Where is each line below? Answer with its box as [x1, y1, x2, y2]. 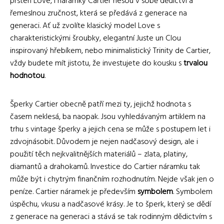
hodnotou [10, 69, 44, 82]
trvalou [183, 56, 207, 70]
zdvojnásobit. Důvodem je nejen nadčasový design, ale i [10, 135, 198, 148]
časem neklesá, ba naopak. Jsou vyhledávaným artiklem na [10, 110, 205, 123]
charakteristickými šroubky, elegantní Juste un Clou [10, 31, 181, 45]
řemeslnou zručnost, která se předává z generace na [10, 6, 187, 20]
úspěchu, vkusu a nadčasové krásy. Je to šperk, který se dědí [10, 197, 211, 211]
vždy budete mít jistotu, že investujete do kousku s [10, 56, 183, 70]
